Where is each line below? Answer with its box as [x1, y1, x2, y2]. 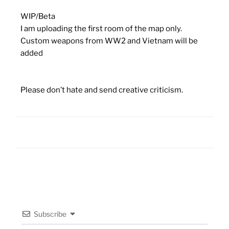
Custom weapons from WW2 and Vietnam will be [20, 36, 198, 45]
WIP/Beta [20, 11, 55, 21]
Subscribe [33, 209, 66, 218]
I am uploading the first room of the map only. [20, 24, 182, 33]
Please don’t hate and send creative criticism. [20, 85, 183, 95]
